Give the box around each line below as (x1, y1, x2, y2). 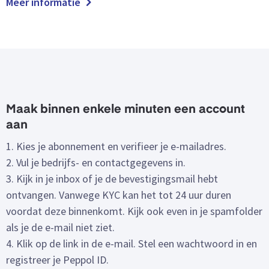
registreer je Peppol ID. (6, 253, 109, 267)
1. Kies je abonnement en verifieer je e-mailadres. (6, 139, 226, 154)
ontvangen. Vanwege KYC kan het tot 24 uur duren (6, 188, 231, 202)
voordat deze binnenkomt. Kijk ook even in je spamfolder (6, 204, 262, 219)
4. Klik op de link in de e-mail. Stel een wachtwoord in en (6, 237, 257, 251)
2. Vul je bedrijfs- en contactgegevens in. (6, 156, 186, 170)
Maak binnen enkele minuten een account (6, 104, 245, 116)
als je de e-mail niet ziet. (6, 220, 115, 235)
